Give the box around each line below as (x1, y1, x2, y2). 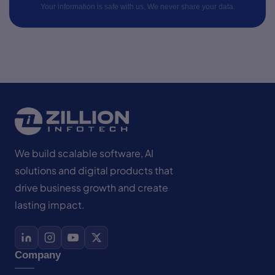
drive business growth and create (15, 180, 168, 194)
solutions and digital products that (15, 163, 173, 177)
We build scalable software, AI (15, 146, 153, 160)
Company (15, 249, 61, 261)
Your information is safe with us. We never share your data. (40, 2, 235, 11)
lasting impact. (15, 198, 85, 211)
